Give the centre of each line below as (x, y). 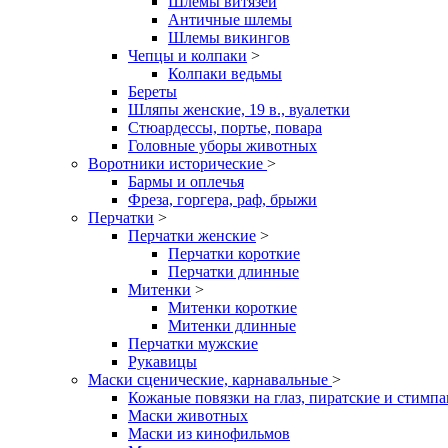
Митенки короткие (232, 307)
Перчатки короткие (234, 253)
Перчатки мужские (193, 343)
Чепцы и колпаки (187, 55)
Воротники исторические (177, 163)
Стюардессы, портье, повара (225, 127)
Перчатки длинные (233, 271)
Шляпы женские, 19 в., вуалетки (239, 109)
